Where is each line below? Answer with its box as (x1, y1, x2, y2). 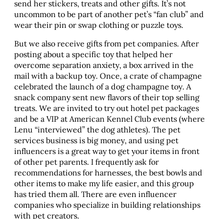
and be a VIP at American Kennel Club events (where (14, 113, 205, 124)
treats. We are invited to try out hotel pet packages (14, 103, 199, 113)
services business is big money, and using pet (14, 135, 178, 145)
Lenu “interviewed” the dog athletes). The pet (14, 124, 180, 134)
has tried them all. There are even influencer (14, 189, 176, 199)
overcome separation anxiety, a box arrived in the (14, 60, 194, 70)
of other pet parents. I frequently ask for (14, 156, 159, 167)
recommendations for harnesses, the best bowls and (14, 167, 202, 177)
